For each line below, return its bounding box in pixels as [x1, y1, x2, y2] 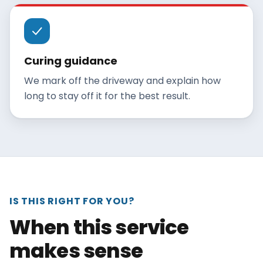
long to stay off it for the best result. [24, 89, 190, 103]
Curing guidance [24, 53, 117, 68]
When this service [9, 213, 189, 241]
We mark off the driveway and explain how [24, 74, 221, 87]
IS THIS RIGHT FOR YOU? [9, 194, 134, 208]
